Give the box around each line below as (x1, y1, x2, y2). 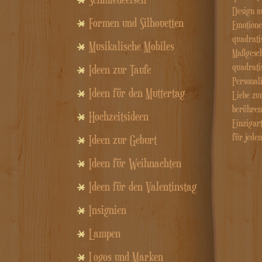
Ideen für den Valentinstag (89, 180, 196, 194)
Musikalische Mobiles (89, 39, 174, 54)
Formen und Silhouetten (89, 16, 184, 30)
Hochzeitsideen (89, 109, 149, 124)
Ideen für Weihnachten (89, 156, 181, 171)
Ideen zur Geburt (89, 133, 157, 147)
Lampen (89, 226, 120, 241)
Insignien (89, 203, 126, 218)
